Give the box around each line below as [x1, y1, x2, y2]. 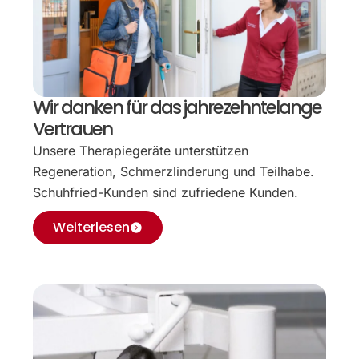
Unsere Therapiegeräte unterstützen [33, 143, 249, 159]
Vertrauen [33, 116, 113, 143]
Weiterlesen [53, 218, 131, 237]
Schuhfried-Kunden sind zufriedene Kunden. [33, 184, 299, 201]
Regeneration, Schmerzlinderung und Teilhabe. [33, 163, 315, 180]
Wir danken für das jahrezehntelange [33, 95, 322, 121]
